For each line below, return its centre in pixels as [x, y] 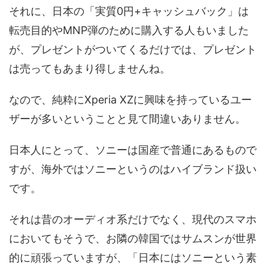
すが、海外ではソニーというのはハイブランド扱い [133, 169]
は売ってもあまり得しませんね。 [90, 69]
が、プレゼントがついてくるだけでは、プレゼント [133, 50]
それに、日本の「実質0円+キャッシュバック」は [129, 11]
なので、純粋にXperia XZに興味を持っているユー [130, 100]
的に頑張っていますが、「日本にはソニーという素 [133, 258]
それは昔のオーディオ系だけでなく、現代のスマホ [133, 220]
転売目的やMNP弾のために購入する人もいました [129, 31]
